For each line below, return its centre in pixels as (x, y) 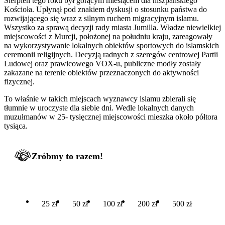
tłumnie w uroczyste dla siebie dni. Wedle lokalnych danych (99, 107)
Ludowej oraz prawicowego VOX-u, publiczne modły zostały (102, 63)
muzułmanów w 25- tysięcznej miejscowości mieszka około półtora (111, 117)
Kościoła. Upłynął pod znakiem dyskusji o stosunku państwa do (105, 9)
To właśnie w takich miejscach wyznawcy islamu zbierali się (100, 98)
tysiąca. (17, 126)
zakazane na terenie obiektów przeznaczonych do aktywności (101, 72)
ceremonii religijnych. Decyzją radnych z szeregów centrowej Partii (111, 54)
